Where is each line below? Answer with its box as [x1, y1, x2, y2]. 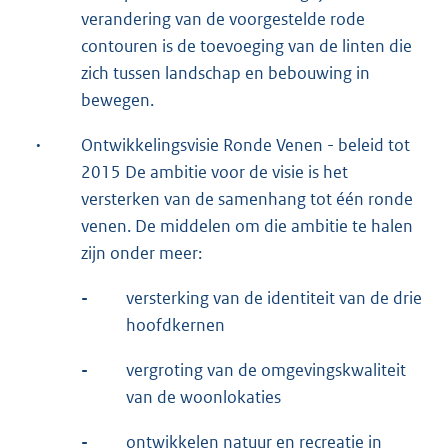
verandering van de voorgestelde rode [81, 7, 365, 30]
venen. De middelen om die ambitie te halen [81, 214, 413, 237]
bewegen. [81, 88, 154, 111]
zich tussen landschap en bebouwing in [81, 61, 370, 84]
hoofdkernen [126, 313, 225, 336]
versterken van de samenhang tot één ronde [81, 187, 413, 210]
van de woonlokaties [126, 385, 281, 408]
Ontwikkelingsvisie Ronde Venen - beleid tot [81, 133, 410, 156]
